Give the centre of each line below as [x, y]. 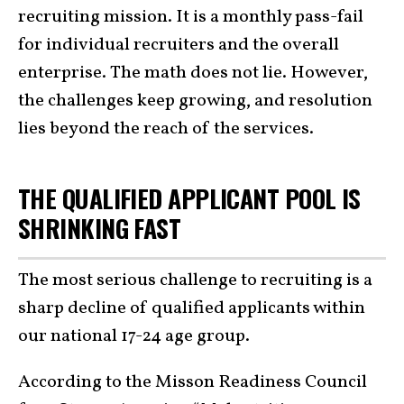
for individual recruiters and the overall [179, 46]
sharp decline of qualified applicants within [192, 308]
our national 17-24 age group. [134, 336]
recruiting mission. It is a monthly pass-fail [191, 18]
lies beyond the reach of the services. [170, 129]
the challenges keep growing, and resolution [195, 101]
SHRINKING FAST [100, 228]
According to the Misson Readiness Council [193, 382]
